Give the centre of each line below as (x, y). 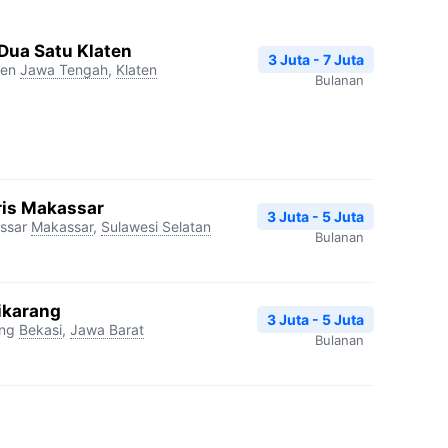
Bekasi (40, 329)
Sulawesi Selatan (156, 226)
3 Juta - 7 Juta (316, 59)
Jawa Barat (107, 329)
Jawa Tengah (64, 69)
